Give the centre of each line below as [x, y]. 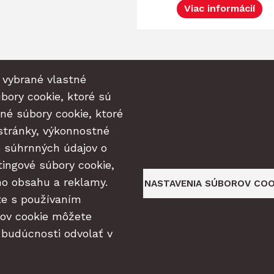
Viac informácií [219, 9]
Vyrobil [137, 249]
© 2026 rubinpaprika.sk [137, 216]
